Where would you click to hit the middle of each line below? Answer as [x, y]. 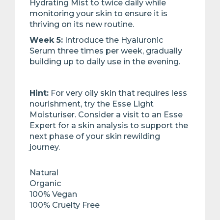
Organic [45, 184]
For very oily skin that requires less [118, 93]
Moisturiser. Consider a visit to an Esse [106, 115]
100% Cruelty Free [65, 205]
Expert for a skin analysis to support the [109, 126]
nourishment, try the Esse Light [92, 104]
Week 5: [46, 40]
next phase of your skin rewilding [95, 137]
